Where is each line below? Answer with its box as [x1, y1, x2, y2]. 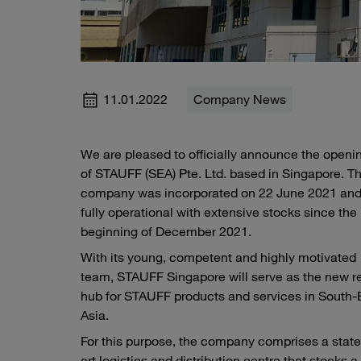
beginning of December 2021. [81, 223, 251, 239]
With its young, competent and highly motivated [81, 249, 356, 265]
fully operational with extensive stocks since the [81, 204, 357, 220]
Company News [193, 91, 286, 107]
